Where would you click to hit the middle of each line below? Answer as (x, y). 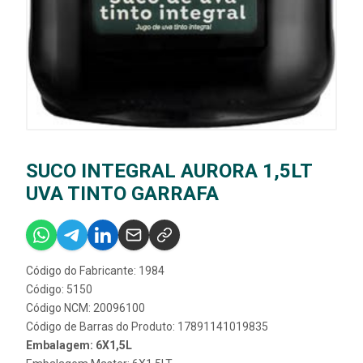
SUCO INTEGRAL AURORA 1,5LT (169, 171)
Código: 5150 (59, 289)
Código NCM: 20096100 (85, 308)
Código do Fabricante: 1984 (95, 271)
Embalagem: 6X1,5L (79, 345)
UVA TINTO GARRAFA (122, 194)
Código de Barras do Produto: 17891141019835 (147, 327)
